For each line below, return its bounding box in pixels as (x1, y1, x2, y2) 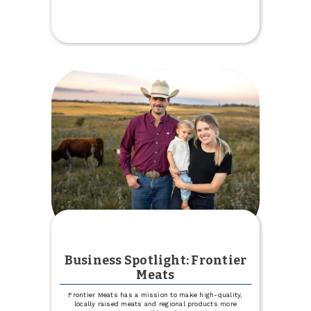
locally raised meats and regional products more (74, 299, 237, 308)
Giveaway (187, 33, 228, 43)
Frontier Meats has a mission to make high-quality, (68, 290, 243, 299)
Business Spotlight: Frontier (64, 252, 247, 268)
